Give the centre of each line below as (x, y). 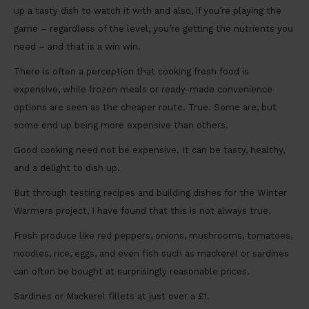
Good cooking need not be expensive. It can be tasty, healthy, (149, 150)
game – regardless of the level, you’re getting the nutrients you (153, 29)
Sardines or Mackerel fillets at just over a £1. (112, 297)
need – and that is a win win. (77, 47)
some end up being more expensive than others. (121, 126)
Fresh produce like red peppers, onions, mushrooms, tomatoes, (153, 236)
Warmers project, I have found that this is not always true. (142, 211)
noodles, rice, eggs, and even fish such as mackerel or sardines (151, 254)
